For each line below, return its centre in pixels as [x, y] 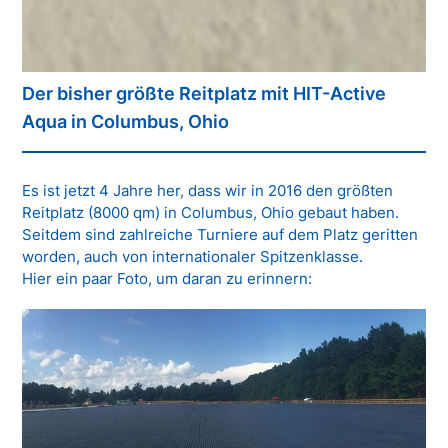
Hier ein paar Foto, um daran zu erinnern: [167, 278]
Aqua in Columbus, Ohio [126, 121]
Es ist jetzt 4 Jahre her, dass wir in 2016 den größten [208, 190]
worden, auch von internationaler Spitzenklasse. [193, 256]
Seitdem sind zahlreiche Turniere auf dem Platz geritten [220, 234]
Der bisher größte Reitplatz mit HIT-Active [204, 93]
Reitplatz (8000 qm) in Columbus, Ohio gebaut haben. [211, 212]
